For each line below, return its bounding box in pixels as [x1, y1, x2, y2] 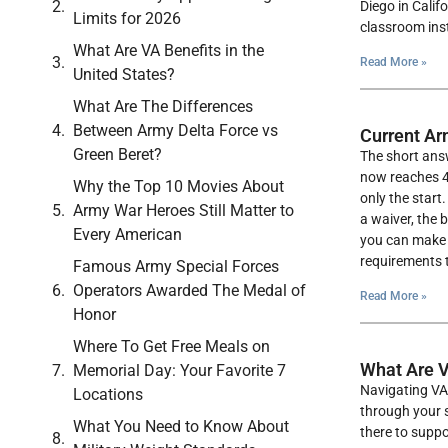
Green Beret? [73, 145, 162, 165]
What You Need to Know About [73, 417, 289, 437]
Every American [73, 225, 182, 245]
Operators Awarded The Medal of [73, 281, 306, 301]
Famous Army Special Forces [73, 257, 279, 277]
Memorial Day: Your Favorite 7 [73, 361, 286, 381]
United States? [73, 65, 175, 85]
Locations [73, 385, 143, 405]
